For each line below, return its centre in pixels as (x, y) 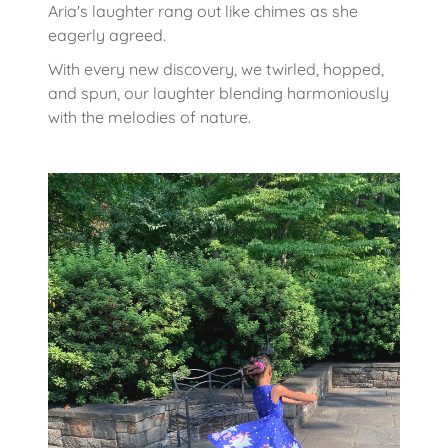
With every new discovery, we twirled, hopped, (216, 68)
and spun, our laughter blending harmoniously (218, 92)
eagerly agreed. (109, 34)
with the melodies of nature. (149, 116)
